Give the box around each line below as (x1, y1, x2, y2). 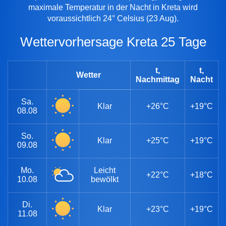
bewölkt (91, 175, 119, 184)
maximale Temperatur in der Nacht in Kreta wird (28, 3, 198, 12)
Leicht (94, 165, 116, 175)
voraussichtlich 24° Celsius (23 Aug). (47, 14, 179, 23)
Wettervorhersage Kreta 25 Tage (32, 35, 206, 49)
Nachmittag (136, 75, 180, 84)
